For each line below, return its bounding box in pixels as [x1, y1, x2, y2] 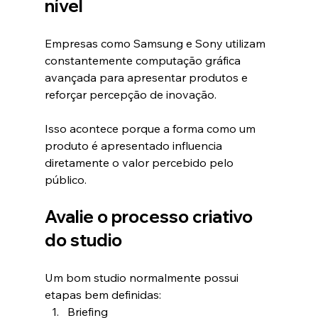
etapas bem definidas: [44, 287, 161, 302]
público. [44, 172, 87, 187]
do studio [44, 229, 122, 251]
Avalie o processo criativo [44, 206, 256, 228]
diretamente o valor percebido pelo [44, 155, 236, 170]
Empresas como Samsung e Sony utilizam [44, 36, 268, 51]
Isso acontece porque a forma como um [44, 121, 258, 136]
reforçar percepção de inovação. [44, 87, 216, 102]
